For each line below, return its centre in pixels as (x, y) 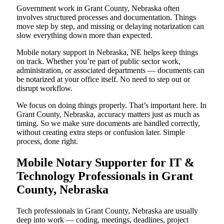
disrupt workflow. (44, 88)
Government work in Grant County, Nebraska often (98, 8)
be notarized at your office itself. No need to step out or (103, 79)
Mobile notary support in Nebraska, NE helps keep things (107, 52)
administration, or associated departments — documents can (110, 70)
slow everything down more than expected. (84, 35)
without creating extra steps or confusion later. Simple (101, 132)
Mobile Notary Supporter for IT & (105, 163)
